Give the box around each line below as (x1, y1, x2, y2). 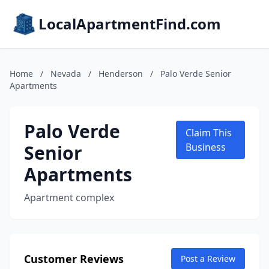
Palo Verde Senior (160, 68, 231, 79)
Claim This (186, 126, 232, 139)
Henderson (98, 68, 143, 79)
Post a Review (181, 253, 235, 264)
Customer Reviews (24, 252, 124, 266)
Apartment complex (24, 191, 114, 204)
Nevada (50, 68, 81, 79)
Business (186, 141, 226, 154)
